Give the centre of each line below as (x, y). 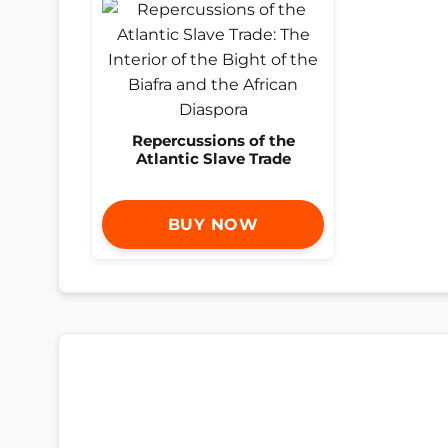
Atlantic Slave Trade (213, 158)
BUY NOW (213, 225)
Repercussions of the (213, 140)
